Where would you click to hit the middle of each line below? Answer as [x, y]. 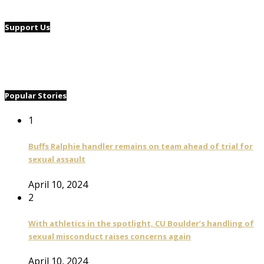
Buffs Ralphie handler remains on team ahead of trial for [141, 146]
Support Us [27, 27]
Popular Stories [36, 95]
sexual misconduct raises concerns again [110, 236]
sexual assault [57, 159]
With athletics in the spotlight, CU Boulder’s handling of [141, 223]
